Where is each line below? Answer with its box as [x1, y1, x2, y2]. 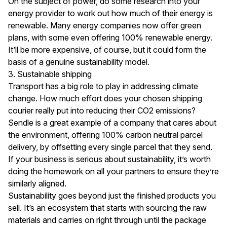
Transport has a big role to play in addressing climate [8, 81, 198, 91]
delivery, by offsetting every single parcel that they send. [8, 141, 212, 152]
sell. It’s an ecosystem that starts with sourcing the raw [8, 202, 207, 213]
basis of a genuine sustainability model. [8, 56, 149, 67]
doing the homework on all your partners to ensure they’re [8, 166, 219, 176]
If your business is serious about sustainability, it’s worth [8, 154, 211, 164]
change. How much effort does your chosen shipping [8, 93, 202, 103]
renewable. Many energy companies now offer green [8, 20, 201, 30]
